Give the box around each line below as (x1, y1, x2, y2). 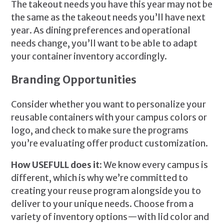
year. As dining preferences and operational (11, 25, 191, 36)
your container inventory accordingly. (11, 51, 167, 62)
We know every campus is (103, 159, 208, 171)
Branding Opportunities (11, 72, 137, 86)
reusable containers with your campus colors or (11, 111, 207, 123)
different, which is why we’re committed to (11, 172, 188, 184)
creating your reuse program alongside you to (11, 185, 201, 197)
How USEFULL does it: (11, 159, 104, 171)
